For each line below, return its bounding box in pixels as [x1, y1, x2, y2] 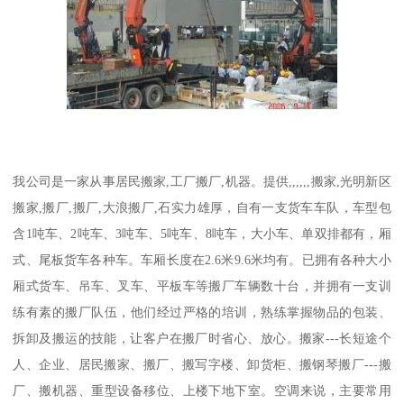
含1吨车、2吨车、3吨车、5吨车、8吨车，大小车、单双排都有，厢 [13, 225, 391, 241]
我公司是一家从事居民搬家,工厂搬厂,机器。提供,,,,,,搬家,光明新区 [13, 173, 391, 188]
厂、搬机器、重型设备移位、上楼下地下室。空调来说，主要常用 [13, 382, 391, 398]
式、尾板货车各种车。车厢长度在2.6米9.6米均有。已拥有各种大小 [13, 252, 391, 267]
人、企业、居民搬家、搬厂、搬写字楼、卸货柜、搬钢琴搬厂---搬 [13, 356, 391, 372]
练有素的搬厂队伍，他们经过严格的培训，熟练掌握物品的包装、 [13, 304, 391, 319]
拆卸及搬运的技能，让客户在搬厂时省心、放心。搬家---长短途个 [13, 330, 391, 345]
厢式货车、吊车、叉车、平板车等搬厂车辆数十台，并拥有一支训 [13, 278, 391, 293]
